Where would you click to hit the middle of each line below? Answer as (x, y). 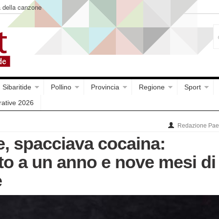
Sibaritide (17, 87)
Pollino (61, 87)
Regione (152, 87)
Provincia (105, 87)
